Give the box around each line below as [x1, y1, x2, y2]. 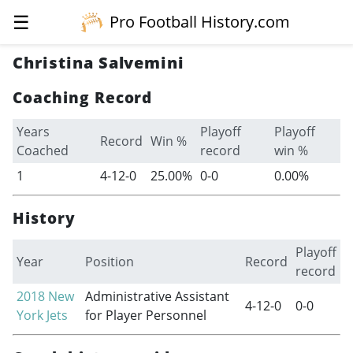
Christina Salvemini [13, 52, 185, 73]
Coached [16, 142, 69, 159]
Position [84, 253, 134, 270]
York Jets [16, 307, 68, 324]
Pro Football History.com [110, 11, 291, 32]
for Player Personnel [84, 307, 206, 324]
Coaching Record [13, 87, 153, 108]
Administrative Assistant [84, 288, 229, 305]
